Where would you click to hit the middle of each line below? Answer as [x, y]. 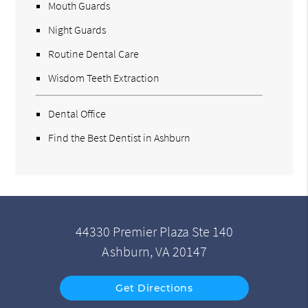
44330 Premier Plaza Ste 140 [154, 231]
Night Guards [77, 30]
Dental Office [77, 114]
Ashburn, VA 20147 [154, 251]
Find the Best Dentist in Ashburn [120, 138]
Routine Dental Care [94, 54]
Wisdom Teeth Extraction [104, 78]
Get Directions [154, 288]
